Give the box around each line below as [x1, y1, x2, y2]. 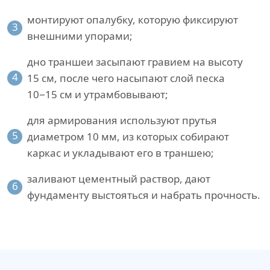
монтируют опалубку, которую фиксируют [27, 13, 238, 27]
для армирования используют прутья [27, 113, 217, 128]
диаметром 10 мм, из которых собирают [27, 130, 229, 144]
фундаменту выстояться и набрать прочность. [27, 188, 260, 202]
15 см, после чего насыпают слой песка [27, 71, 225, 86]
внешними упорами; [27, 29, 133, 43]
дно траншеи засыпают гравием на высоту [27, 55, 243, 69]
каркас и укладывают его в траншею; [27, 146, 214, 160]
